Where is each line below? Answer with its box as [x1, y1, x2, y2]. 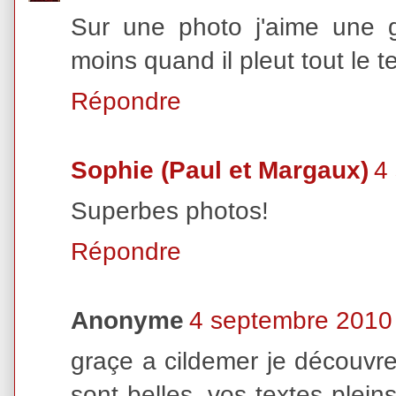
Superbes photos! [71, 196, 269, 225]
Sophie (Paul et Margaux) [71, 156, 369, 184]
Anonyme [71, 307, 184, 335]
